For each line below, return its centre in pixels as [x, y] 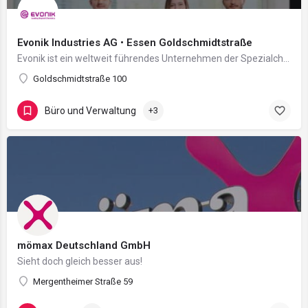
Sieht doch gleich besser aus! [80, 261]
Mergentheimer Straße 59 [83, 282]
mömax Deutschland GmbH [84, 245]
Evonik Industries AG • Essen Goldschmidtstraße [135, 43]
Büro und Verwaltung [90, 110]
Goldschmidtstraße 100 [80, 79]
